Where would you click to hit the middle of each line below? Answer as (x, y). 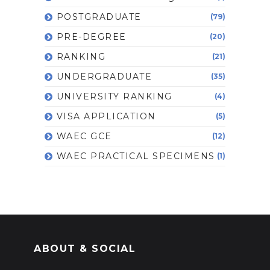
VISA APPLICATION (106, 116)
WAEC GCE (84, 136)
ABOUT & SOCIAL (85, 248)
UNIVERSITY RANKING (114, 96)
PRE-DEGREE (91, 36)
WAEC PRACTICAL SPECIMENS (136, 156)
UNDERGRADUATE (104, 76)
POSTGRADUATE (99, 17)
